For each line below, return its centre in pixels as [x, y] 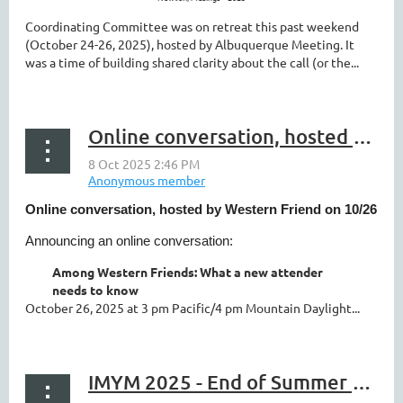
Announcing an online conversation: [133, 241]
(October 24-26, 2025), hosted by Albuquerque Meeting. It [190, 44]
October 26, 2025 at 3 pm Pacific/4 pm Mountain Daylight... [193, 308]
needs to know [95, 290]
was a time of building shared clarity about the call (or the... [192, 62]
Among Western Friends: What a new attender [188, 272]
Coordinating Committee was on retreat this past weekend [192, 26]
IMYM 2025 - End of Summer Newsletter [362, 382]
